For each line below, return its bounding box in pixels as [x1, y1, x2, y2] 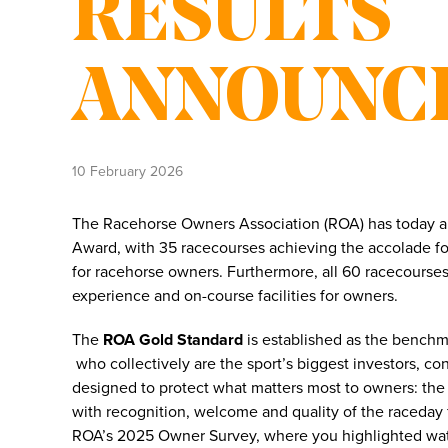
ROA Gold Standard [103, 330, 243, 350]
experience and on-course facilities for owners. [72, 286, 406, 306]
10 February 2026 [72, 163, 183, 180]
